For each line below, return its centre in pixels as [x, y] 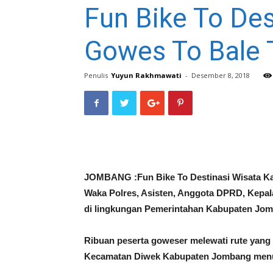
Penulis [96, 75]
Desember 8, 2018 [221, 75]
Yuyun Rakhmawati [146, 75]
